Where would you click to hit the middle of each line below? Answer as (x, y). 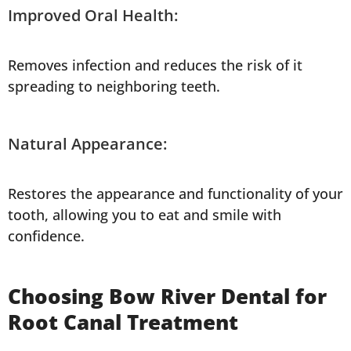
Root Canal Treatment (123, 322)
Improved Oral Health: (93, 16)
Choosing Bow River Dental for (167, 297)
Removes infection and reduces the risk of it (155, 65)
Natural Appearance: (87, 144)
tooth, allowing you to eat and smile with (145, 215)
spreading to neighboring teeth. (114, 87)
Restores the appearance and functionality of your (175, 194)
